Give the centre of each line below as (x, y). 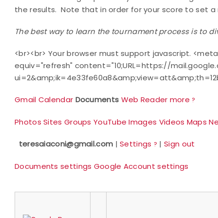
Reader (154, 100)
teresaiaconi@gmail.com (66, 144)
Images (143, 122)
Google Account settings (141, 166)
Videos (172, 122)
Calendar (56, 100)
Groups (78, 122)
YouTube (110, 122)
